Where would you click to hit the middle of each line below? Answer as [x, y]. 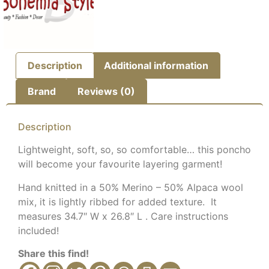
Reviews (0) [106, 92]
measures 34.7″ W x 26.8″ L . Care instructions [123, 216]
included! [38, 230]
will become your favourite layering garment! [120, 164]
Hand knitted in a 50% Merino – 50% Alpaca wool [131, 187]
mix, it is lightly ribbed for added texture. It [117, 201]
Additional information [156, 65]
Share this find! [53, 254]
